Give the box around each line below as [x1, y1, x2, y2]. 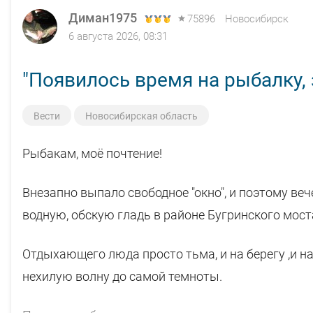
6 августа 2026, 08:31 [68, 29, 168, 43]
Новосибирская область [85, 110, 198, 122]
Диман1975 [68, 10, 137, 25]
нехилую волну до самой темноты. [22, 268, 222, 284]
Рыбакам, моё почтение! [22, 145, 162, 161]
